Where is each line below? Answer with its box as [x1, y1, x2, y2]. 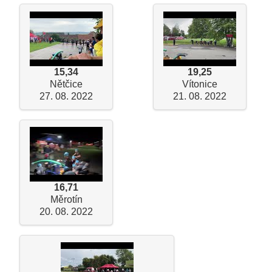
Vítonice [182, 78, 217, 89]
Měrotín [50, 194, 83, 205]
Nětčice [50, 78, 83, 89]
